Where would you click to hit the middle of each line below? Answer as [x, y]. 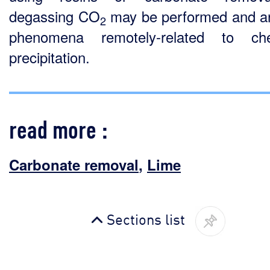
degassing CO [55, 16]
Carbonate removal [74, 165]
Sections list [146, 218]
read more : [58, 127]
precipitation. [49, 57]
